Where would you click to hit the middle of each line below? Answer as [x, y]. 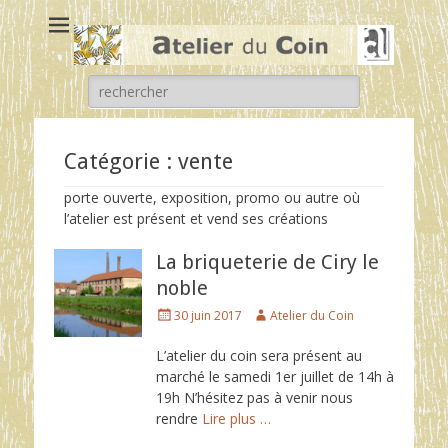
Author [270, 313]
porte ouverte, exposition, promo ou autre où [212, 197]
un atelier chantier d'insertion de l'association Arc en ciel [238, 33]
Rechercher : [127, 84]
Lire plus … [236, 418]
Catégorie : [121, 161]
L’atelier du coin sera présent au [259, 355]
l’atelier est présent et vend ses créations [196, 218]
